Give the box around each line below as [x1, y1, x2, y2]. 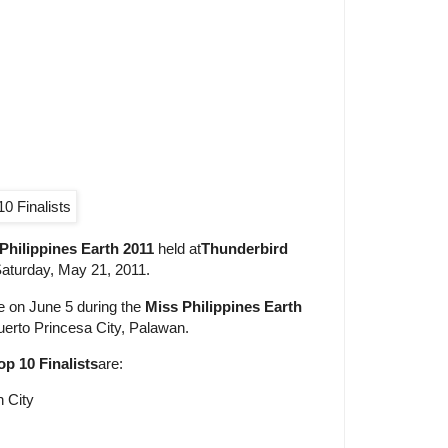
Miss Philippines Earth [145, 297, 302, 315]
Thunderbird [201, 240, 288, 258]
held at [154, 240, 201, 258]
